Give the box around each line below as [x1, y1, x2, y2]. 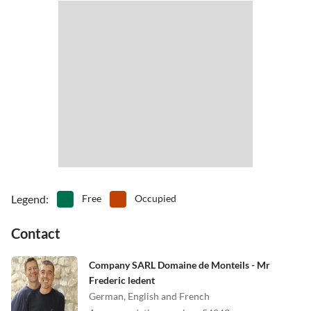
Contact [11, 224, 60, 242]
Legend [11, 192, 46, 205]
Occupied [135, 192, 176, 204]
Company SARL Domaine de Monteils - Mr [89, 258, 270, 271]
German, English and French [89, 289, 210, 302]
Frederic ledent [89, 274, 155, 286]
